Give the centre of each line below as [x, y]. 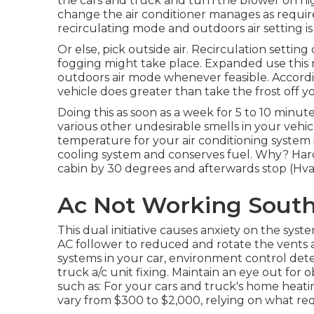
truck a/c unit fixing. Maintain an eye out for [181, 272]
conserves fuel [209, 155]
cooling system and [113, 155]
